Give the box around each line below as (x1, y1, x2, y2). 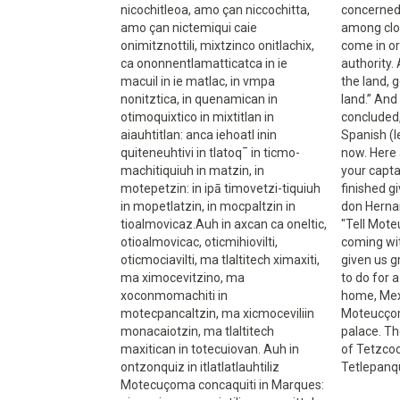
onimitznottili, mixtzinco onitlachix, (121, 38, 314, 53)
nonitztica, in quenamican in (121, 92, 278, 106)
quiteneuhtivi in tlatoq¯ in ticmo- (121, 146, 300, 160)
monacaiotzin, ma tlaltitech (121, 324, 274, 338)
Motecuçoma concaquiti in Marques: (121, 378, 324, 392)
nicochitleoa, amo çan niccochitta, (121, 3, 310, 17)
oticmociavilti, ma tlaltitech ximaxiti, (121, 253, 320, 267)
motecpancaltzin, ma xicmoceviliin (121, 306, 314, 321)
